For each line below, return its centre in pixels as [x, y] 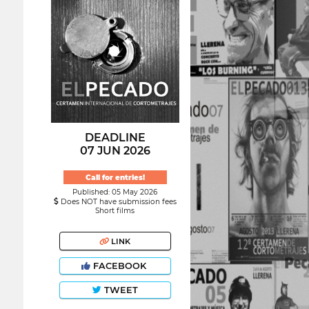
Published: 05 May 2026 [115, 192]
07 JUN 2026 [115, 150]
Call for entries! [115, 177]
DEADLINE [115, 137]
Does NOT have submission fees [117, 202]
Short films [115, 211]
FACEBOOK [119, 266]
